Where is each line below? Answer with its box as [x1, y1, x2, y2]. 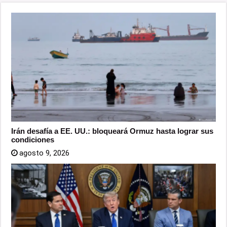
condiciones [11, 135, 55, 144]
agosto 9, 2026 [19, 148, 70, 158]
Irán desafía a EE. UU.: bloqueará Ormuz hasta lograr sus [11, 126, 214, 135]
